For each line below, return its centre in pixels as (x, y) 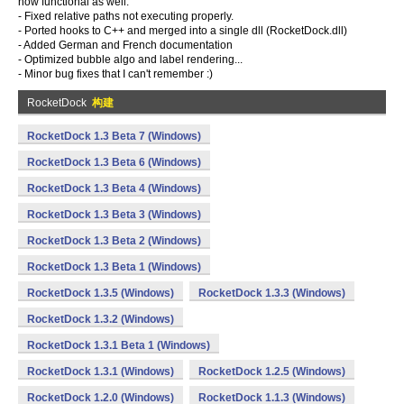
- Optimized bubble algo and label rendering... (130, 60)
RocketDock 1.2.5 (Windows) (272, 372)
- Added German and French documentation (125, 45)
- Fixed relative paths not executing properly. (126, 16)
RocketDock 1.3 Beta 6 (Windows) (114, 162)
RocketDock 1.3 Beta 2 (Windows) (114, 241)
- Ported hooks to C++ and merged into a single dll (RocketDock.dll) (183, 31)
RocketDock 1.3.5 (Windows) (101, 293)
